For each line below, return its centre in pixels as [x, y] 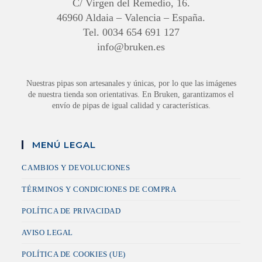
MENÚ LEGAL [64, 145]
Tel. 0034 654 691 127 [131, 32]
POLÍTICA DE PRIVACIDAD [71, 211]
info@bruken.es [131, 47]
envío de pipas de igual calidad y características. [131, 106]
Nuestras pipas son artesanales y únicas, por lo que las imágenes [131, 84]
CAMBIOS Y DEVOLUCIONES [76, 168]
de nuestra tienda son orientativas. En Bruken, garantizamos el [131, 95]
